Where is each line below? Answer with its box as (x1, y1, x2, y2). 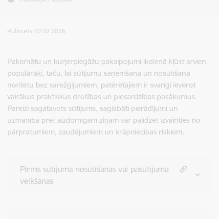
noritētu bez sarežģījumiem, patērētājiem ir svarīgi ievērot (7, 80, 196, 89)
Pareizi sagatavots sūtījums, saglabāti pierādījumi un (7, 104, 178, 113)
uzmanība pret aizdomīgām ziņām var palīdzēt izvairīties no (7, 115, 200, 125)
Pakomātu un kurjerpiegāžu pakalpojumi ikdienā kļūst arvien (7, 57, 206, 66)
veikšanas (20, 176, 53, 186)
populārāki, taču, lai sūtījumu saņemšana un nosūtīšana (7, 68, 190, 78)
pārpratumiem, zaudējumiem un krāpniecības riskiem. (7, 127, 184, 136)
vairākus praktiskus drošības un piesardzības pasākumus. (7, 92, 197, 101)
